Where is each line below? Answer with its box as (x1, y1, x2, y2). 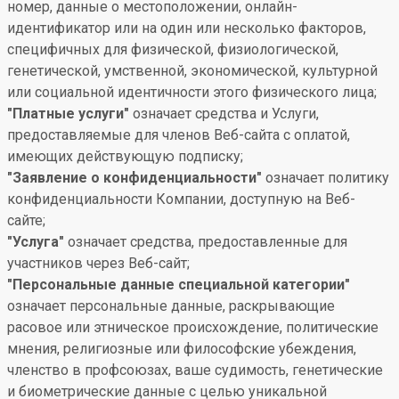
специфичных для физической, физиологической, (7, 41, 338, 58)
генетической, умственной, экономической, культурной (7, 62, 378, 79)
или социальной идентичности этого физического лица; (7, 84, 377, 101)
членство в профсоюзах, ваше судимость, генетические (7, 362, 383, 379)
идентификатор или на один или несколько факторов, (7, 20, 366, 37)
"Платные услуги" (7, 105, 129, 122)
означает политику (262, 169, 389, 186)
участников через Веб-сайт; (7, 255, 190, 272)
